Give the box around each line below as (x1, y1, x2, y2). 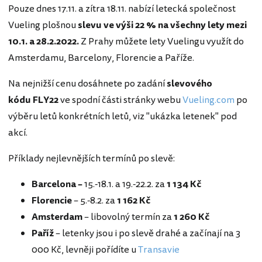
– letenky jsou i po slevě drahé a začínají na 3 (56, 226, 240, 241)
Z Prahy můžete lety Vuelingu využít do (81, 35, 244, 49)
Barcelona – (32, 177, 84, 192)
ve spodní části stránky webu (58, 93, 182, 108)
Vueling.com (182, 93, 235, 108)
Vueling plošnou (8, 18, 78, 33)
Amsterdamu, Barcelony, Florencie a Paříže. (8, 51, 194, 65)
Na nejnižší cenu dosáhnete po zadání (8, 77, 167, 91)
